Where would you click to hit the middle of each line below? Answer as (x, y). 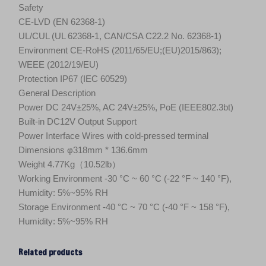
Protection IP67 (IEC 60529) (73, 78)
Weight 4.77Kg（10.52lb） (69, 164)
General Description (57, 93)
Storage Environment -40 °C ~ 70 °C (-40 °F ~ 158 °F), (124, 207)
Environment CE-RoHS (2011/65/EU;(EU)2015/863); (120, 50)
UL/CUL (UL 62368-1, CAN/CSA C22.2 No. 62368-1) (120, 36)
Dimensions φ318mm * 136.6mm (83, 150)
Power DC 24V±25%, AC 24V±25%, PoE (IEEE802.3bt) (126, 107)
